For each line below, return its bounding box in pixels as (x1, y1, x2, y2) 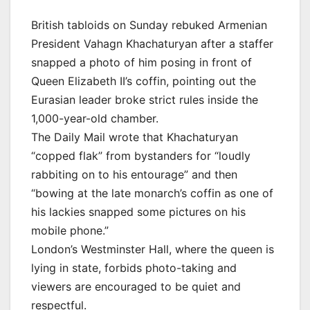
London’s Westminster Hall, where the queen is (31, 241, 274, 256)
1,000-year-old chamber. (31, 111, 158, 125)
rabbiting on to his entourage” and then (31, 167, 237, 181)
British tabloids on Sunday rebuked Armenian (31, 17, 267, 32)
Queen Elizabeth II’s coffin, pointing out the (31, 73, 256, 88)
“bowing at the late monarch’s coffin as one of (31, 185, 273, 200)
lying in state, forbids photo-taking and (31, 260, 237, 275)
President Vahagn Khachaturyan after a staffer (31, 36, 273, 51)
